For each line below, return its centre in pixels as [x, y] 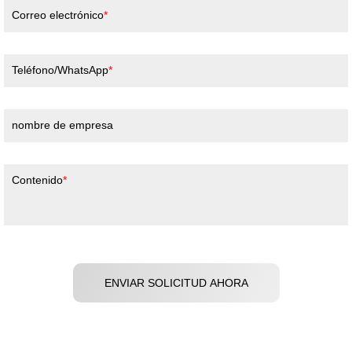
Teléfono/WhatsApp [60, 70]
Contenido [37, 180]
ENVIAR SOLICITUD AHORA [176, 282]
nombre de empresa [62, 125]
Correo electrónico [58, 15]
